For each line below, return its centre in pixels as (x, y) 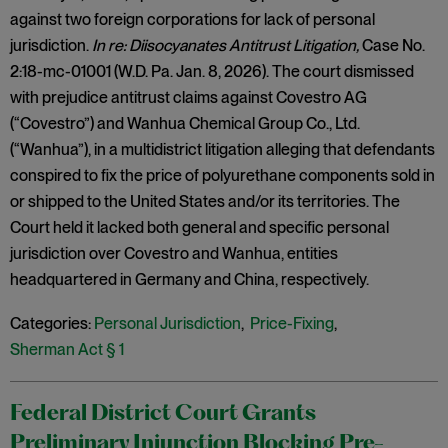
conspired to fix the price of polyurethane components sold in (222, 175)
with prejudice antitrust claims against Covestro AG (188, 97)
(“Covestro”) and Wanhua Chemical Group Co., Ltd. (185, 123)
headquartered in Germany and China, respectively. (189, 279)
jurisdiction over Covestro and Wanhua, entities (174, 253)
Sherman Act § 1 (67, 349)
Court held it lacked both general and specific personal (199, 227)
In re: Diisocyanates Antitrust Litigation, (225, 45)
